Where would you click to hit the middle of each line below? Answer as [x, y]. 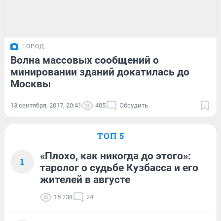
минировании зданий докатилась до [100, 72]
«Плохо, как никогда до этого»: [115, 156]
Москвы [31, 84]
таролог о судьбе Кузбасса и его [119, 168]
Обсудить [134, 106]
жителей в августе [85, 180]
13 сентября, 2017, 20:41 [46, 106]
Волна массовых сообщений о [85, 60]
